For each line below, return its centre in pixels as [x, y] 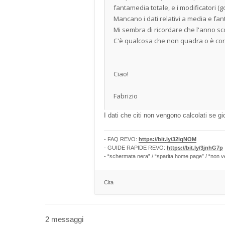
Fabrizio [126, 96]
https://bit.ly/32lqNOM [167, 139]
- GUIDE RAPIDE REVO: [135, 148]
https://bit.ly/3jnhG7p [195, 148]
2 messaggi [64, 219]
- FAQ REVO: [121, 139]
